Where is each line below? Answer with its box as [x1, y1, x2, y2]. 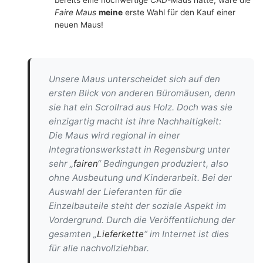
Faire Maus [55, 7, 96, 17]
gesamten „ [49, 228, 97, 240]
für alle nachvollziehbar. [49, 242, 149, 254]
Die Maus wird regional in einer [49, 129, 180, 141]
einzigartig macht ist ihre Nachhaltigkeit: [49, 115, 221, 127]
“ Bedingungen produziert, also [97, 157, 228, 169]
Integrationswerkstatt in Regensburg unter [49, 143, 230, 155]
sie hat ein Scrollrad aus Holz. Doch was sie [49, 101, 232, 113]
